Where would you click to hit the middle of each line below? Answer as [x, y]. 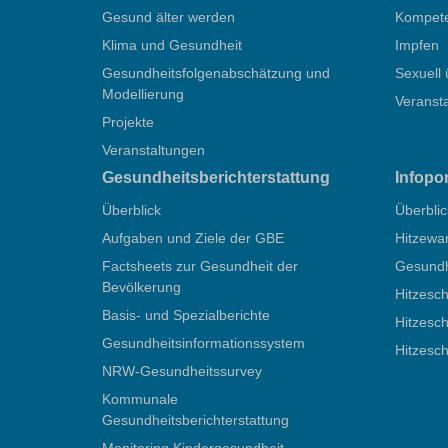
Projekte [128, 121]
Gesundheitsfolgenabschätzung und [216, 72]
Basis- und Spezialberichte [186, 314]
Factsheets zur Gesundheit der [200, 265]
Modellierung [143, 93]
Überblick [131, 209]
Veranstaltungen [153, 149]
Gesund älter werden [168, 16]
